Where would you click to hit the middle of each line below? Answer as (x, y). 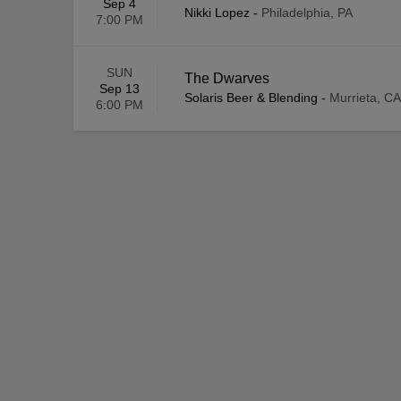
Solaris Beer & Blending (251, 98)
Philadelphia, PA (307, 13)
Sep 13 (119, 89)
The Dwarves (227, 79)
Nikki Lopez (217, 13)
